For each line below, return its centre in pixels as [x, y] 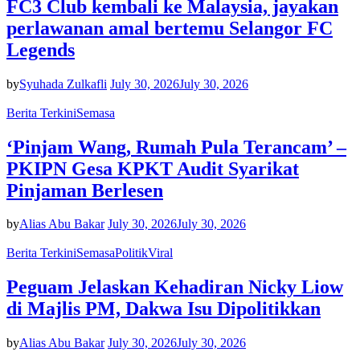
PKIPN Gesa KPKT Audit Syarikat [153, 168]
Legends [41, 49]
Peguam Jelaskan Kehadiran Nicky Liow [175, 287]
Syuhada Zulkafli [63, 84]
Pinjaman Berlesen [85, 190]
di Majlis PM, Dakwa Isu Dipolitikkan [164, 309]
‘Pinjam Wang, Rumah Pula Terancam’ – [176, 147]
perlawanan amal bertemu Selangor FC [170, 28]
